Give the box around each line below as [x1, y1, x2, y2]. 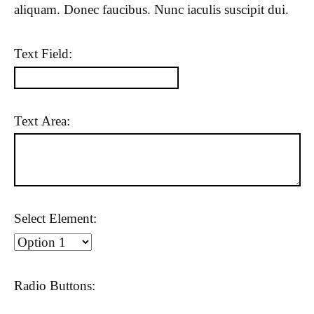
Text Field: [14, 46, 72, 61]
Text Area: [14, 114, 70, 129]
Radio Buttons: [14, 278, 95, 294]
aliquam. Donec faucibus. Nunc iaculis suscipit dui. [14, 2, 289, 18]
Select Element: [14, 210, 97, 226]
